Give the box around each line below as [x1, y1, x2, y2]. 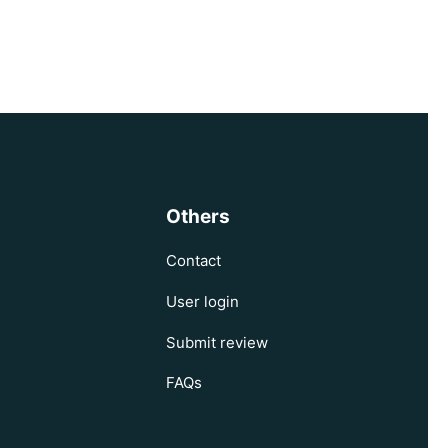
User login [166, 291, 239, 311]
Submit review [166, 332, 268, 352]
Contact [166, 251, 221, 270]
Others [166, 205, 230, 229]
